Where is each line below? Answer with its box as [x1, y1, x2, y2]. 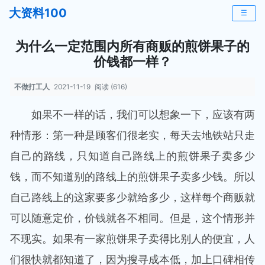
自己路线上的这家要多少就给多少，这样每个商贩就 [10, 191, 255, 203]
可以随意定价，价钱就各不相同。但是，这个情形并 [10, 212, 255, 224]
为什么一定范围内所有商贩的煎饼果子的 [15, 38, 250, 54]
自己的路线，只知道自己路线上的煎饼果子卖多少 [10, 150, 255, 162]
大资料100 [9, 6, 67, 20]
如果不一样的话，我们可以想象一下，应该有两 [31, 108, 255, 121]
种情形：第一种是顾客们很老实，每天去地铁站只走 [10, 129, 255, 141]
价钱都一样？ [93, 53, 172, 69]
